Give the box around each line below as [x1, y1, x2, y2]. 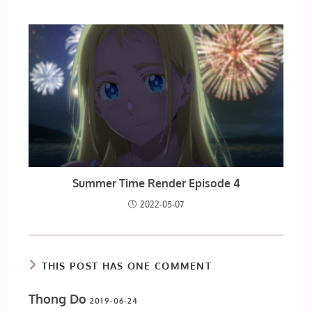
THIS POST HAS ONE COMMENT [41, 260, 212, 272]
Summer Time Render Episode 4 [72, 176, 240, 191]
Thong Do [29, 291, 91, 307]
